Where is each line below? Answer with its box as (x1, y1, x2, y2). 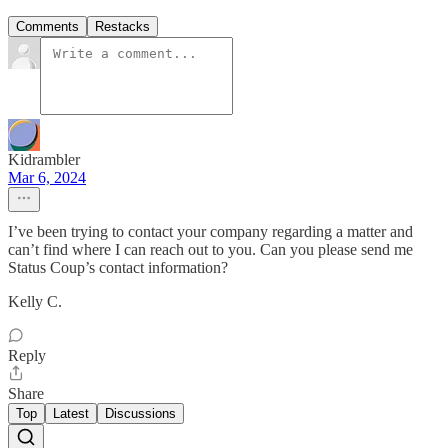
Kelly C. (8, 293, 62, 311)
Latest (53, 406, 89, 422)
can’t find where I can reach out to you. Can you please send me (8, 241, 413, 259)
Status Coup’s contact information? (8, 259, 228, 277)
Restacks (95, 19, 150, 35)
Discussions (105, 406, 176, 422)
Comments (16, 19, 79, 35)
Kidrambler (8, 151, 80, 169)
